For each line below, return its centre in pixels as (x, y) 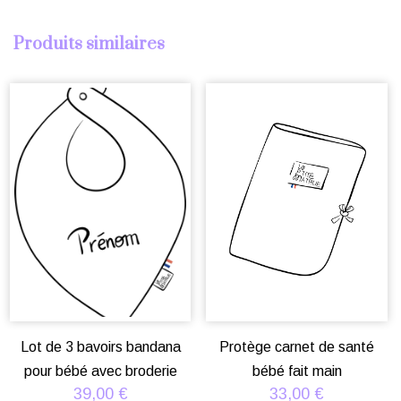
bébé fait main (297, 371)
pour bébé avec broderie (100, 371)
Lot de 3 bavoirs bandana (100, 347)
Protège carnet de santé (297, 347)
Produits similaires (89, 45)
